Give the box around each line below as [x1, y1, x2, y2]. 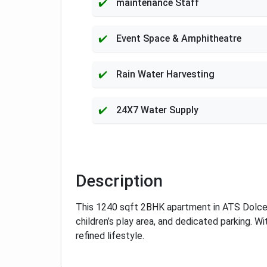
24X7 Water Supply [116, 104, 198, 116]
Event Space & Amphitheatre [116, 33, 241, 44]
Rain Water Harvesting [116, 69, 215, 80]
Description [76, 171, 163, 191]
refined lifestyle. [76, 230, 144, 241]
